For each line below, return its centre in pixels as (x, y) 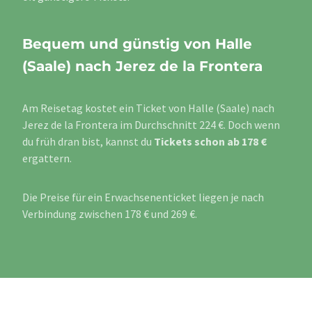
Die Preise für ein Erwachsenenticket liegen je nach (143, 197)
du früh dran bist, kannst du (88, 142)
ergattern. (47, 158)
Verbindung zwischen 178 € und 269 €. (110, 214)
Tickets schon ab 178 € (210, 142)
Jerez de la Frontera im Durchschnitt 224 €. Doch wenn (151, 125)
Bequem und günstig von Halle (137, 44)
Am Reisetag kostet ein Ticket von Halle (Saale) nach (148, 108)
